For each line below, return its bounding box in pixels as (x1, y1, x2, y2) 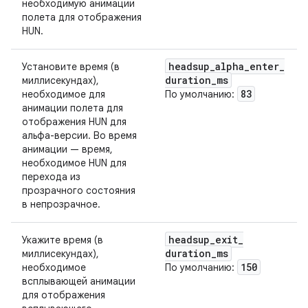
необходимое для (22, 88, 105, 100)
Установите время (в (22, 60, 120, 73)
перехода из (22, 170, 80, 183)
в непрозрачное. (22, 198, 100, 210)
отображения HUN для (22, 115, 126, 128)
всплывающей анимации (22, 275, 135, 287)
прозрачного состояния (22, 184, 135, 197)
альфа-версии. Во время (22, 129, 137, 142)
